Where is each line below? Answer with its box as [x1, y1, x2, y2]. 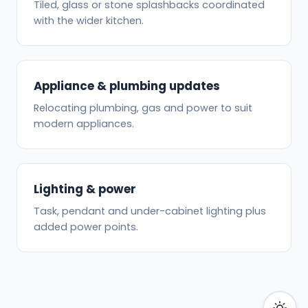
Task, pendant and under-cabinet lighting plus [34, 203, 266, 218]
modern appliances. [34, 116, 134, 131]
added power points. [34, 219, 138, 234]
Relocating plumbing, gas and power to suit [34, 100, 252, 115]
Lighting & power [34, 180, 136, 197]
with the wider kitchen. [34, 13, 144, 27]
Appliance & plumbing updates [34, 77, 220, 94]
